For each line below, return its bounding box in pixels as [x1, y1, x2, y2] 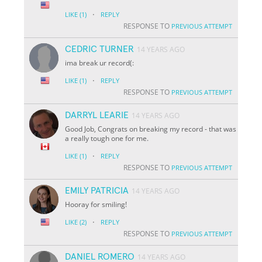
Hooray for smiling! [65, 199, 127, 209]
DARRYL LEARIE [65, 110, 129, 120]
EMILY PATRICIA [65, 185, 129, 195]
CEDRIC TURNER [65, 44, 135, 54]
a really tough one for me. [65, 133, 149, 143]
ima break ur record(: [65, 57, 135, 68]
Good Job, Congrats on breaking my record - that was [65, 123, 237, 134]
